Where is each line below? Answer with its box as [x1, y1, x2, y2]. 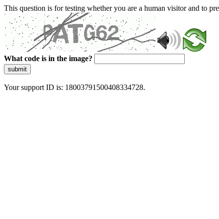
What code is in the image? [4, 54, 92, 63]
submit [8, 66, 27, 73]
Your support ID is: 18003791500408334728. [4, 83, 145, 91]
